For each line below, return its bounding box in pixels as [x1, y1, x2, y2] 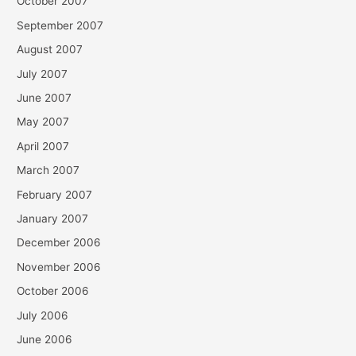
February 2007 [17, 188, 93, 201]
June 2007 [17, 91, 72, 104]
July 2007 [17, 67, 68, 80]
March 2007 [17, 164, 80, 177]
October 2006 [17, 284, 90, 298]
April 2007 [17, 139, 70, 153]
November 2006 [17, 260, 102, 273]
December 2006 [17, 236, 102, 250]
